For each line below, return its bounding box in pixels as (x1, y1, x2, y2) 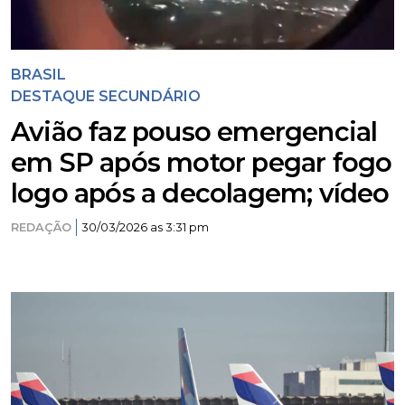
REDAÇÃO (11, 221, 71, 234)
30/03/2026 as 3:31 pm (81, 221, 209, 234)
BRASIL (11, 66, 66, 83)
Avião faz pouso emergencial (11, 116, 378, 147)
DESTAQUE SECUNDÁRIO (11, 88, 201, 105)
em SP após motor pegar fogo (11, 146, 392, 178)
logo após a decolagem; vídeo (11, 177, 390, 209)
